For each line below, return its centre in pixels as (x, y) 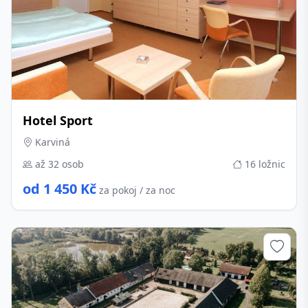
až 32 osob (58, 164)
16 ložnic (264, 164)
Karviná (51, 142)
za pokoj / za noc (137, 190)
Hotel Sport (58, 120)
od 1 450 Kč (59, 189)
